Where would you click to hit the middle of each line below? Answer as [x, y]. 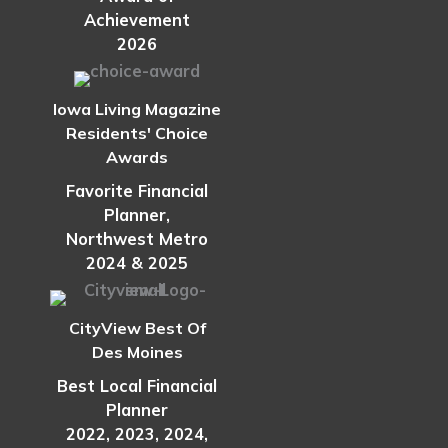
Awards [137, 157]
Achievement [137, 20]
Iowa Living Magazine [137, 109]
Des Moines [137, 352]
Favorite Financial [137, 191]
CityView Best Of [137, 328]
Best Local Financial [137, 386]
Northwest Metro [137, 239]
